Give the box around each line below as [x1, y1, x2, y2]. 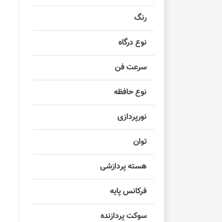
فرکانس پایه [110, 185, 147, 198]
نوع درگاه [118, 37, 147, 50]
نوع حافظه [114, 86, 147, 99]
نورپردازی [117, 111, 147, 124]
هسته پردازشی [100, 161, 147, 173]
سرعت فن [115, 61, 147, 74]
